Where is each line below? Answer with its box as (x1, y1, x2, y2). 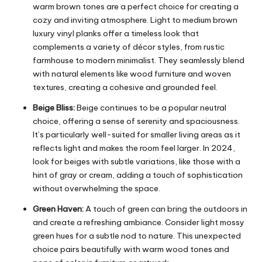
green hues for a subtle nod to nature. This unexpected (33, 230, 241, 241)
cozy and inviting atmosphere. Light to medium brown (33, 14, 237, 25)
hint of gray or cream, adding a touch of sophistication (33, 169, 243, 180)
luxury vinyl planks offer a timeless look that (33, 27, 199, 39)
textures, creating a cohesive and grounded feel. (33, 81, 218, 92)
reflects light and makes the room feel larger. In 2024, (33, 142, 235, 153)
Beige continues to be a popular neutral (75, 102, 226, 113)
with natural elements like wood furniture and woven (33, 68, 231, 79)
